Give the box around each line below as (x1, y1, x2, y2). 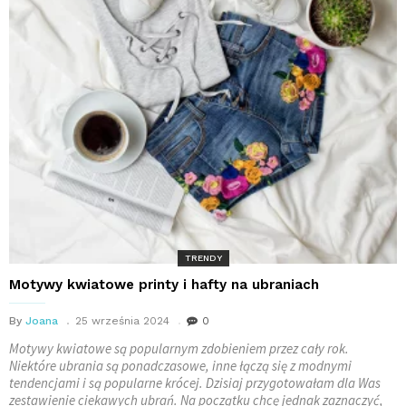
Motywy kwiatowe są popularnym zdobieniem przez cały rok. (9, 340, 349, 357)
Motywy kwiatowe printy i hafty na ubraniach (9, 276, 319, 293)
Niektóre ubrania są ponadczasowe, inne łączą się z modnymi (9, 357, 352, 374)
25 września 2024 (75, 314, 169, 327)
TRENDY (184, 253, 222, 263)
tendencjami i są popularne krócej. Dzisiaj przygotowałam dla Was (9, 374, 381, 391)
